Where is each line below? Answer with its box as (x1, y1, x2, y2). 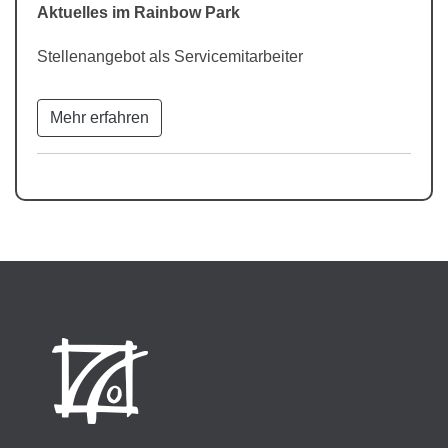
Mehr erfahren (50, 109, 149, 126)
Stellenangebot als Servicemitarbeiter (37, 48, 303, 65)
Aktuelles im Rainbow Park (37, 4, 240, 21)
